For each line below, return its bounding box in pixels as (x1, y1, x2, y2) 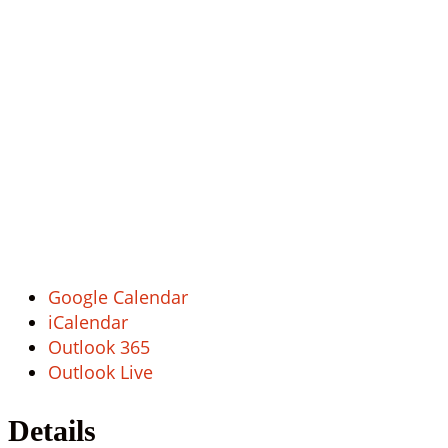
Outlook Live (48, 360, 153, 385)
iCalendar (48, 310, 128, 335)
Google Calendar (48, 285, 188, 310)
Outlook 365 (48, 335, 150, 360)
